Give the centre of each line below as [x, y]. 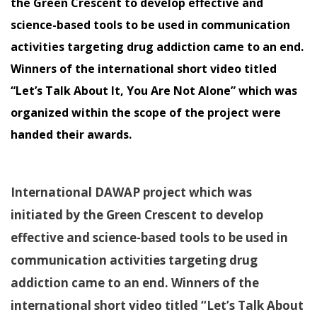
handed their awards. [71, 135]
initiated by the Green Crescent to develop [137, 215]
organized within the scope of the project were [146, 113]
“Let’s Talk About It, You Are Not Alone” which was [154, 91]
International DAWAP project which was [131, 192]
